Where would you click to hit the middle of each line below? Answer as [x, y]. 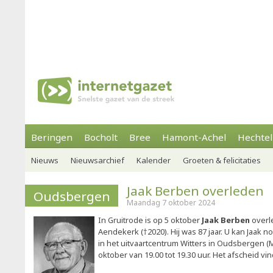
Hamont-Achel [194, 137]
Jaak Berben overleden [195, 191]
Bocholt [101, 137]
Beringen [52, 137]
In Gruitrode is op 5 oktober [150, 220]
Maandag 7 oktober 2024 [171, 203]
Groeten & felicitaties [222, 160]
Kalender [154, 160]
